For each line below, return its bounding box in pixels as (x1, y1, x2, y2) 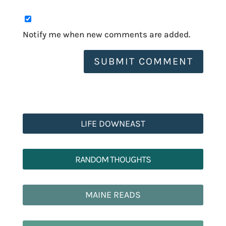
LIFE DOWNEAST (80, 118, 145, 129)
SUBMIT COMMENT (94, 55, 194, 67)
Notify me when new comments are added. (22, 29, 190, 39)
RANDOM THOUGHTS (75, 153, 151, 165)
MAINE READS (85, 189, 141, 201)
